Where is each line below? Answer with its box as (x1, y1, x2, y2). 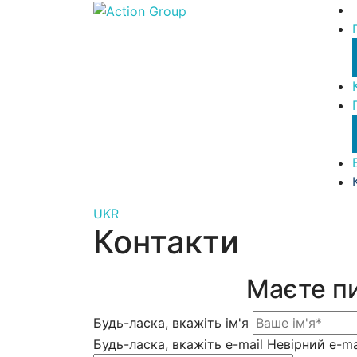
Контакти (93, 222, 239, 261)
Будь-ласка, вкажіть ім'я (93, 315, 249, 331)
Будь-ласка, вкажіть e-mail (93, 336, 263, 352)
